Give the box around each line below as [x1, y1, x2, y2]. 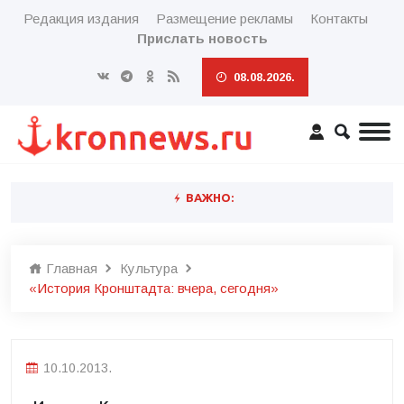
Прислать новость [136, 31, 268, 46]
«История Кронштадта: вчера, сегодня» [29, 280, 279, 296]
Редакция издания [23, 11, 139, 26]
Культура [120, 261, 178, 276]
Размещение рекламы [155, 11, 293, 26]
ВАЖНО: [182, 191, 234, 204]
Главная [42, 261, 97, 276]
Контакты [309, 11, 368, 26]
